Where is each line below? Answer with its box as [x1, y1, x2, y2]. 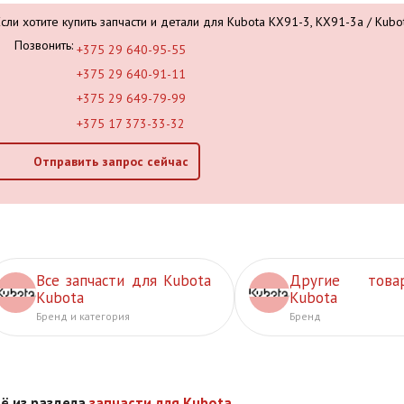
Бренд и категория [36, 309, 130, 324]
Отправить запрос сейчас [32, 153, 188, 170]
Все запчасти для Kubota [36, 271, 212, 291]
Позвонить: [11, 36, 78, 53]
